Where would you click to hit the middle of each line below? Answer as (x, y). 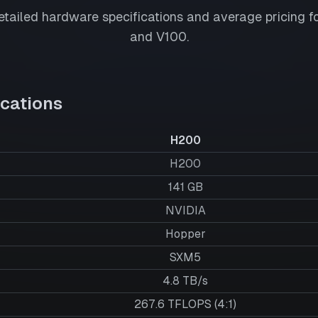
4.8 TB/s (185, 281)
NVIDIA (185, 210)
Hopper (185, 234)
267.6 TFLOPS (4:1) (185, 304)
